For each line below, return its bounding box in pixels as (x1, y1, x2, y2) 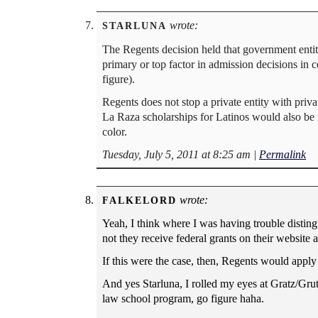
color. (102, 125, 127, 138)
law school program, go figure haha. (102, 292, 264, 305)
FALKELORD (102, 194, 177, 206)
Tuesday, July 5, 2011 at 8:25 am (102, 148, 251, 160)
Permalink (259, 148, 306, 160)
